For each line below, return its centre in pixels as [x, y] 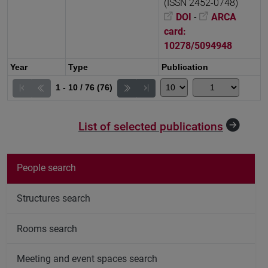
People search [46, 168]
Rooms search [47, 229]
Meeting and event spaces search [87, 259]
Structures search [54, 198]
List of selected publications [151, 126]
